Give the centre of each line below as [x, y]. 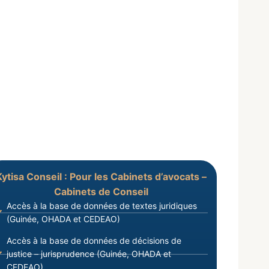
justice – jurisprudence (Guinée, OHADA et [89, 254]
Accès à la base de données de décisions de [94, 241]
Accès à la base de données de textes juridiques [102, 206]
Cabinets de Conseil [101, 192]
